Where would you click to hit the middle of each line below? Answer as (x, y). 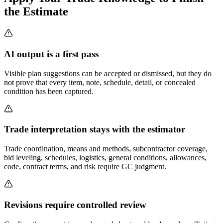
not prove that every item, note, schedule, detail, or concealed (100, 82)
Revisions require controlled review (75, 205)
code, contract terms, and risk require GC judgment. (85, 167)
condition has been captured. (49, 91)
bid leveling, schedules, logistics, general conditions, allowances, (105, 158)
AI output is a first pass (51, 54)
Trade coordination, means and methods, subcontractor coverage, (106, 149)
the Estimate (36, 12)
